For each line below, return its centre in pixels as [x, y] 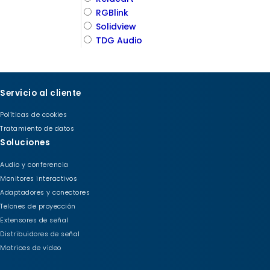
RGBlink [112, 13]
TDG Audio [119, 41]
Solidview [116, 27]
